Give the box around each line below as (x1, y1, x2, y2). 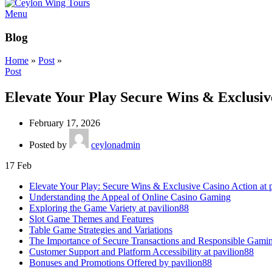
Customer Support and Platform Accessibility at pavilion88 (29, 246, 254, 257)
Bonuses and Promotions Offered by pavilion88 (29, 257, 212, 268)
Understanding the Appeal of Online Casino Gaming (29, 192, 231, 203)
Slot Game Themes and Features (29, 214, 154, 225)
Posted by (29, 140, 67, 151)
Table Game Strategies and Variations (29, 225, 172, 236)
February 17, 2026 (29, 118, 100, 129)
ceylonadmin (91, 140, 140, 151)
